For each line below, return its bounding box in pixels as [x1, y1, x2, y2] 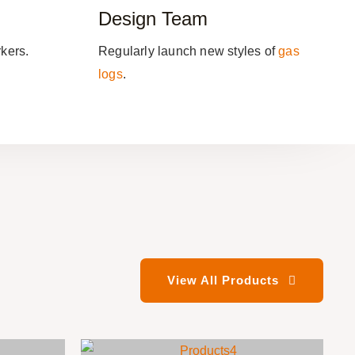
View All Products [167, 273, 279, 288]
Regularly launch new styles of [98, 44, 279, 59]
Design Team [98, 8, 208, 30]
